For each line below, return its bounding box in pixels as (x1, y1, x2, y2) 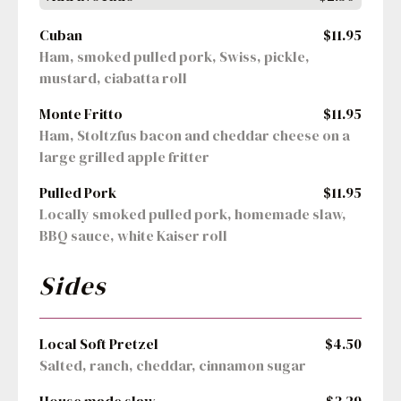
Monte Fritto (39, 104, 123, 124)
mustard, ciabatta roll (39, 68, 187, 89)
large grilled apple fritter (39, 147, 209, 167)
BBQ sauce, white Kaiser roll (39, 226, 227, 246)
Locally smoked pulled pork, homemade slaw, (39, 204, 346, 225)
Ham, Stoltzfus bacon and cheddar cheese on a (39, 125, 350, 146)
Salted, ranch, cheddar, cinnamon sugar (39, 355, 306, 376)
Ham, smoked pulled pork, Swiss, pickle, (39, 47, 310, 67)
